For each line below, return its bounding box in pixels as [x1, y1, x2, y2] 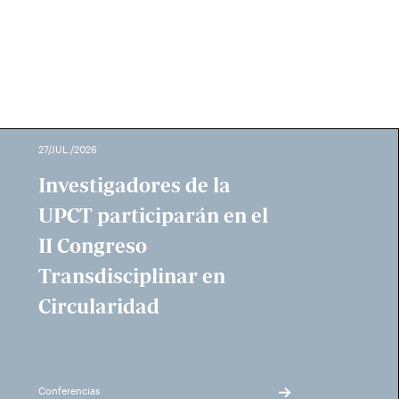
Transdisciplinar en [38, 263, 226, 289]
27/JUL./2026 [38, 143, 98, 155]
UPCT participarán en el [38, 202, 269, 229]
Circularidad [38, 293, 160, 320]
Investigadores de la [38, 172, 232, 199]
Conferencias [38, 385, 101, 396]
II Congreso [38, 232, 148, 259]
